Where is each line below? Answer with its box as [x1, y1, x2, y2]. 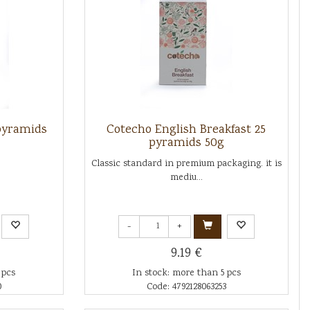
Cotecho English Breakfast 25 [107, 121, 266, 139]
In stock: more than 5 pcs [131, 266, 241, 280]
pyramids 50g [148, 134, 224, 152]
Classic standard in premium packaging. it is [91, 157, 282, 171]
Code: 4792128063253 [146, 280, 226, 294]
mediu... [170, 171, 203, 185]
